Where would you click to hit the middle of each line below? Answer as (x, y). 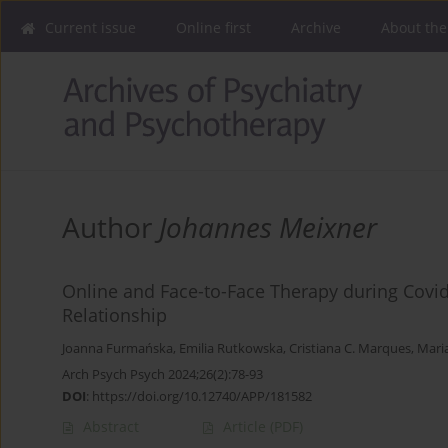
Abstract (111, 427)
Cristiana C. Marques (350, 349)
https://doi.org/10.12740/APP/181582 (202, 396)
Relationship (114, 315)
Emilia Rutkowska (231, 349)
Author (110, 227)
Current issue (90, 27)
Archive (316, 27)
